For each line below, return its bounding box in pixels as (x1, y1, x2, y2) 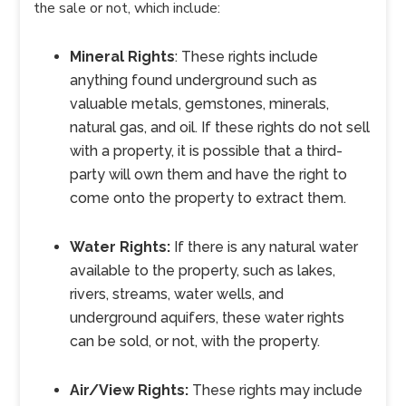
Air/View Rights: (70, 382, 189, 399)
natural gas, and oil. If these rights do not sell (70, 119, 371, 136)
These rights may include (188, 382, 363, 399)
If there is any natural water (174, 238, 359, 256)
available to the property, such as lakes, (70, 262, 336, 279)
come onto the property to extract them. (70, 189, 347, 207)
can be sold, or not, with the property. (70, 333, 321, 350)
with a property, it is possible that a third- (70, 142, 343, 159)
